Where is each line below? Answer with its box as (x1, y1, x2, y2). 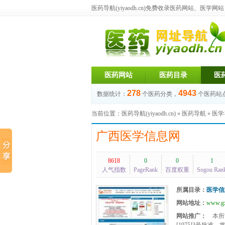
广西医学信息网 (96, 130, 180, 143)
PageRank (134, 166, 158, 173)
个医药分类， (142, 90, 178, 97)
